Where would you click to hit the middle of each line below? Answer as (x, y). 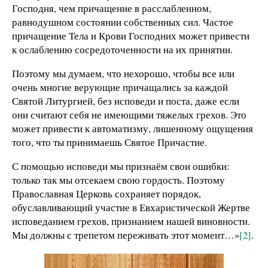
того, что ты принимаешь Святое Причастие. (109, 142)
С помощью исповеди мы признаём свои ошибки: (121, 166)
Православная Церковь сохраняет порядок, (106, 193)
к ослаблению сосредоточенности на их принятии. (122, 50)
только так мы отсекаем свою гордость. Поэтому (118, 179)
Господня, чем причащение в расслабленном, (112, 8)
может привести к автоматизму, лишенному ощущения (133, 128)
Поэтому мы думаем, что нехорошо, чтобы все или (123, 73)
